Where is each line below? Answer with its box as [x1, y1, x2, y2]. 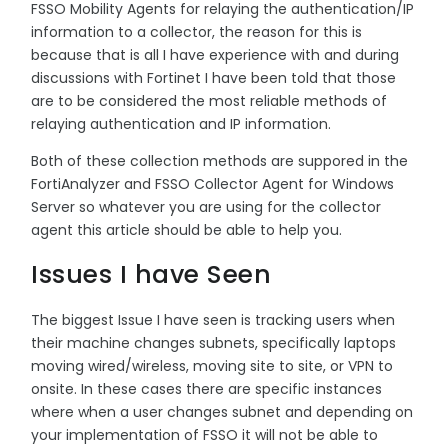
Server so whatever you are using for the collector [31, 196, 381, 217]
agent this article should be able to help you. [31, 219, 342, 240]
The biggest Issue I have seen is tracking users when [31, 309, 395, 330]
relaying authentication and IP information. [31, 113, 331, 134]
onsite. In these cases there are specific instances [31, 378, 382, 399]
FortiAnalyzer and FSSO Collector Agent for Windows [31, 173, 394, 194]
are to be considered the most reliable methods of [31, 90, 387, 111]
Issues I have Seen [31, 256, 271, 292]
